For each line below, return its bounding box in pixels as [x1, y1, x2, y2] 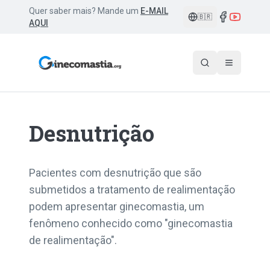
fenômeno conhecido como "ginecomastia [29, 217, 233, 230]
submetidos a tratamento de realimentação [29, 183, 235, 196]
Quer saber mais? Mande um [29, 6, 139, 16]
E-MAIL [140, 6, 168, 16]
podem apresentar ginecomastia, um [29, 200, 204, 213]
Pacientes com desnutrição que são [29, 166, 201, 179]
